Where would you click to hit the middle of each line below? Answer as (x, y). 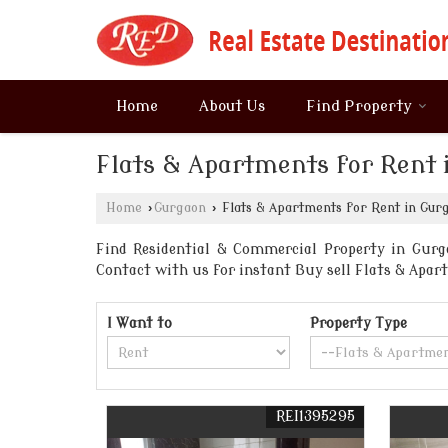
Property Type (359, 323)
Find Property (359, 106)
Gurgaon (180, 208)
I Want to (139, 323)
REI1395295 (316, 416)
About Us (232, 106)
